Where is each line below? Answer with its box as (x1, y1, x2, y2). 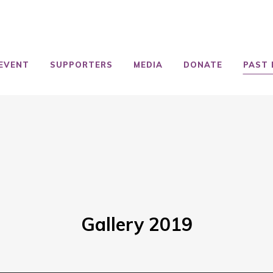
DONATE (183, 60, 222, 69)
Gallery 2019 (80, 213, 193, 236)
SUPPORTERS (49, 60, 113, 69)
